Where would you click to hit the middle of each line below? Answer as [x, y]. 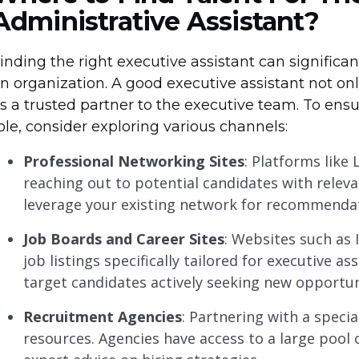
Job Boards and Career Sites [123, 239]
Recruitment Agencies [102, 317]
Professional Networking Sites [133, 161]
